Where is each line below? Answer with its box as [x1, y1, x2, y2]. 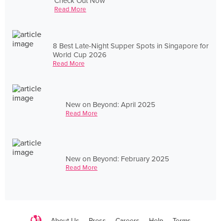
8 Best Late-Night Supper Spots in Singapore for [52, 41, 209, 50]
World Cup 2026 [52, 50, 107, 59]
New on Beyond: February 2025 [66, 154, 169, 163]
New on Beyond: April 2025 [66, 100, 155, 109]
